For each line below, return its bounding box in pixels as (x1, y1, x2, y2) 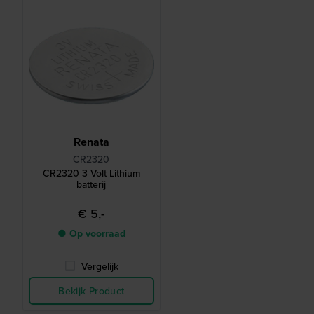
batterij (76, 177, 107, 192)
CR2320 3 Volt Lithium (42, 166, 140, 181)
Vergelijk (81, 259, 118, 274)
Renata (73, 134, 109, 151)
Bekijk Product (58, 284, 125, 299)
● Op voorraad (57, 226, 125, 241)
